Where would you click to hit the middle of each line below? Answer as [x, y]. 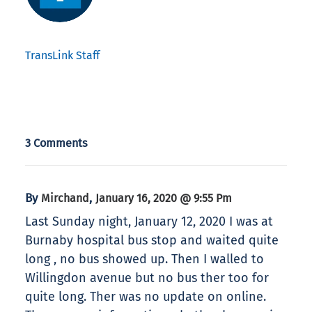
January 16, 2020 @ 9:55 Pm [164, 198]
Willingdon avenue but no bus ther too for [147, 278]
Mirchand [65, 198]
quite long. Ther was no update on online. [146, 297]
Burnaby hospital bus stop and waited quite [152, 241]
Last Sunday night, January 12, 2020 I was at [149, 222]
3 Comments [56, 143]
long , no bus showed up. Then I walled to [145, 259]
